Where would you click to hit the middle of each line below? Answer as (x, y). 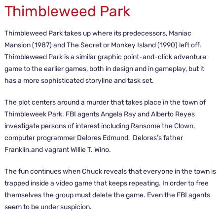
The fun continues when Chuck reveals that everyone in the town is (110, 171)
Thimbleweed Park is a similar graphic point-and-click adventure (105, 57)
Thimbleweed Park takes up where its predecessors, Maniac (98, 33)
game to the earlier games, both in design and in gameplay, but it (104, 69)
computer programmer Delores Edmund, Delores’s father (93, 138)
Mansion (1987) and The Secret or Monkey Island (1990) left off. (103, 45)
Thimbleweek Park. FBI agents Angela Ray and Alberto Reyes (99, 114)
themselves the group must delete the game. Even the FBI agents (107, 195)
